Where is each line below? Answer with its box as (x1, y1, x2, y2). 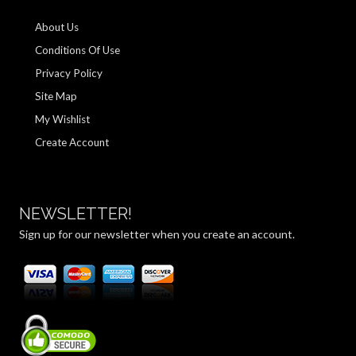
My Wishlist (35, 113, 91, 126)
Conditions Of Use (35, 44, 121, 57)
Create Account (35, 136, 110, 149)
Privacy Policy (35, 67, 103, 80)
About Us (35, 21, 79, 34)
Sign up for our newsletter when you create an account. (18, 226, 295, 241)
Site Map (35, 90, 78, 103)
